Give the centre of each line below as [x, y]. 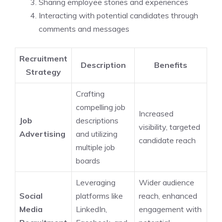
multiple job [95, 147]
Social [31, 195]
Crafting [90, 93]
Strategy [43, 72]
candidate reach [167, 140]
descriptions [97, 120]
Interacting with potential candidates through [118, 15]
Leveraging [96, 182]
